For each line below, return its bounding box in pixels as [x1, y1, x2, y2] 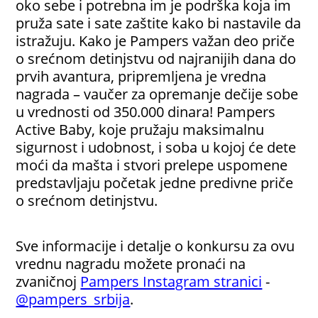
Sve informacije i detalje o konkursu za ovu [16, 236, 295, 256]
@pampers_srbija [16, 289, 131, 309]
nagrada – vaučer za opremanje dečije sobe [16, 84, 299, 104]
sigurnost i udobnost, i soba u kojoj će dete [16, 137, 297, 158]
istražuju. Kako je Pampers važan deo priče [16, 31, 295, 51]
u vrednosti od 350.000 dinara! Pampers [16, 102, 276, 122]
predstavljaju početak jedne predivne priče [16, 172, 294, 193]
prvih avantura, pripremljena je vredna [16, 66, 267, 87]
